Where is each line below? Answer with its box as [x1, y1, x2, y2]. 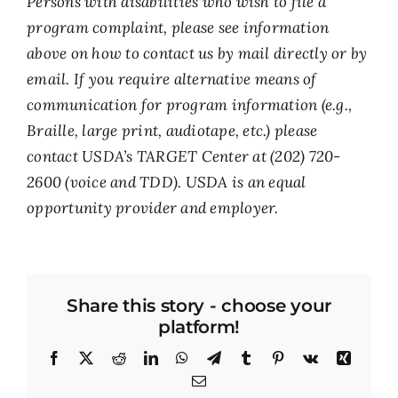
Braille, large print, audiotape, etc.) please [27, 121, 318, 140]
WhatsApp [187, 349, 251, 364]
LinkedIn [157, 349, 211, 364]
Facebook [60, 349, 118, 364]
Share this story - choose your [67, 294, 331, 316]
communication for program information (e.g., [27, 95, 353, 115]
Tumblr [252, 349, 295, 364]
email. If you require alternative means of [27, 69, 317, 89]
